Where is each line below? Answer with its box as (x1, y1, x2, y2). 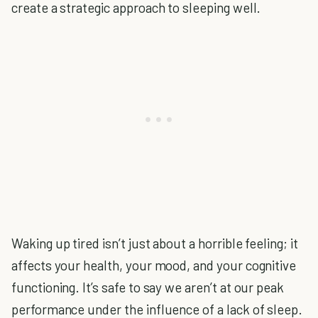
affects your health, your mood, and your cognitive (11, 257, 297, 273)
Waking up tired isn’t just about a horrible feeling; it (11, 235, 298, 251)
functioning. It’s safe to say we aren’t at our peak (11, 279, 285, 295)
